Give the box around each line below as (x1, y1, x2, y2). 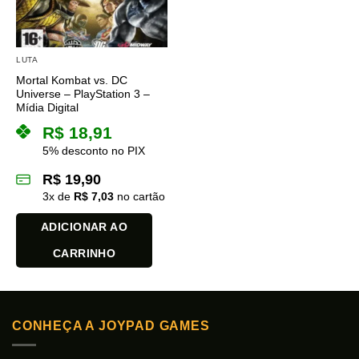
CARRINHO (52, 246, 116, 260)
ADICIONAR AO (41, 220, 128, 233)
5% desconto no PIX (42, 143, 145, 157)
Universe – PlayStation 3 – (16, 87, 150, 100)
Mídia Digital (16, 101, 79, 114)
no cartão (114, 189, 165, 203)
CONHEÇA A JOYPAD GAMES (12, 318, 210, 333)
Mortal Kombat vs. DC (16, 74, 127, 87)
